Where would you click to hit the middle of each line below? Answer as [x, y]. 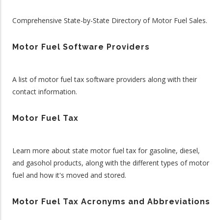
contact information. [45, 92]
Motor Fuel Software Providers [81, 47]
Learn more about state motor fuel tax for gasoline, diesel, [106, 151]
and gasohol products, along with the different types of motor [111, 163]
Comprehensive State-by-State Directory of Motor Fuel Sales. [110, 20]
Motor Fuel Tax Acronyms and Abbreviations [111, 202]
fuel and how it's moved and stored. [69, 175]
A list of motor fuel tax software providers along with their [105, 79]
